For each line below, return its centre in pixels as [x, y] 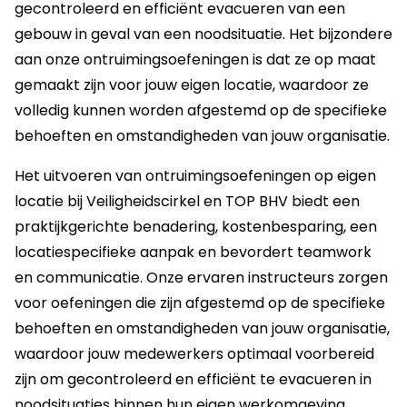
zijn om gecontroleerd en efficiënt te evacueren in [193, 379]
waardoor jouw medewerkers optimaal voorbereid [194, 353]
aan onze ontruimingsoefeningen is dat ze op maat [195, 59]
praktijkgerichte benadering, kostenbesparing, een [196, 226]
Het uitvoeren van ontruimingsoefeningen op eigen [195, 175]
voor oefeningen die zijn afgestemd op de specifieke [200, 303]
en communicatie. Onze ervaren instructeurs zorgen [201, 277]
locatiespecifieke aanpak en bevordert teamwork [193, 252]
